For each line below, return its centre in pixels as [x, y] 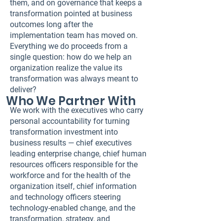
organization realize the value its [66, 68]
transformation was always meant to [74, 79]
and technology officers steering [65, 197]
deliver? [23, 90]
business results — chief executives [71, 143]
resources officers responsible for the [74, 165]
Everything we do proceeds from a [69, 46]
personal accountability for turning [70, 121]
